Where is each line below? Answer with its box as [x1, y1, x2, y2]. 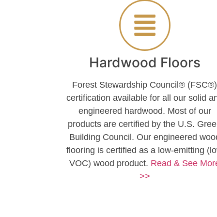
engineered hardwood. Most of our [78, 106, 211, 116]
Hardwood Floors [89, 54, 201, 71]
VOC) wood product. [69, 158, 151, 169]
